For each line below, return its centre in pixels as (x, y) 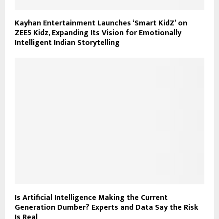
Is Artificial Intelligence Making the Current (91, 198)
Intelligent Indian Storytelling (67, 43)
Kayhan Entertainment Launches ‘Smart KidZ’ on (101, 23)
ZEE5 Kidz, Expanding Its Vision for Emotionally (98, 33)
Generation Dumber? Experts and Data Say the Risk (107, 208)
